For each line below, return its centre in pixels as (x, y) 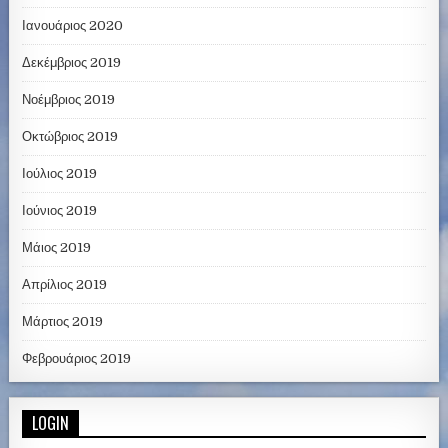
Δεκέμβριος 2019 (72, 63)
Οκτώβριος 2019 (70, 137)
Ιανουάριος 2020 (73, 26)
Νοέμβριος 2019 (69, 100)
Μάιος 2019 (57, 248)
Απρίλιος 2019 (65, 285)
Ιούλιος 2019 (60, 174)
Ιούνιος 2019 (60, 211)
